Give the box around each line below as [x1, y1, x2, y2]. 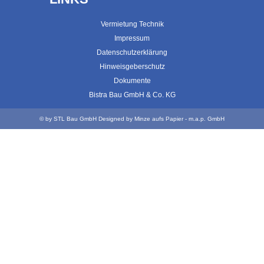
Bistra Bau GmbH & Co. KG [88, 91, 176, 99]
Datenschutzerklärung [97, 48, 167, 57]
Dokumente [113, 77, 151, 85]
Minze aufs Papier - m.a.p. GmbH [134, 115, 225, 122]
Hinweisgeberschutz [99, 62, 165, 71]
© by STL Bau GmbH [39, 115, 98, 122]
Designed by [98, 115, 134, 122]
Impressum [114, 34, 150, 42]
